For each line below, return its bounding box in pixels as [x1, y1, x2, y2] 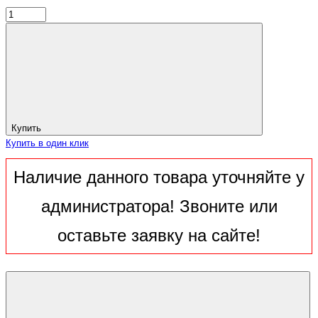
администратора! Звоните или [40, 197, 278, 216]
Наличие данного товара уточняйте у [13, 168, 305, 187]
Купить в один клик [6, 138, 89, 149]
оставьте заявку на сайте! [57, 226, 261, 246]
